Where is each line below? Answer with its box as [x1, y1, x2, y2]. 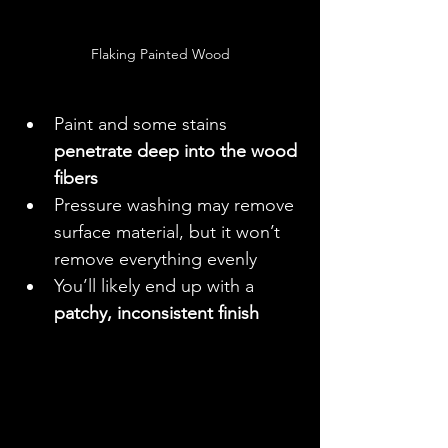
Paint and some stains [54, 113, 232, 136]
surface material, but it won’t [54, 221, 285, 244]
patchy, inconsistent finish [54, 302, 259, 325]
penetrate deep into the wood [54, 140, 302, 163]
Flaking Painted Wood [90, 45, 230, 64]
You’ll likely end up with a [54, 275, 259, 298]
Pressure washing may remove [54, 194, 299, 217]
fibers [54, 167, 98, 190]
